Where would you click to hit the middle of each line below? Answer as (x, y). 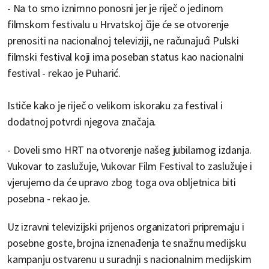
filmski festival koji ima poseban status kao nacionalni (126, 57)
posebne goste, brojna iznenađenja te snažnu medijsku (127, 243)
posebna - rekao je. (49, 199)
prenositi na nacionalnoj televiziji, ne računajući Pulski (123, 41)
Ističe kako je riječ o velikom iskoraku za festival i (115, 106)
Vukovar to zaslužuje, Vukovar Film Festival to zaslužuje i (130, 166)
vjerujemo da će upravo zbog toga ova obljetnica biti (122, 183)
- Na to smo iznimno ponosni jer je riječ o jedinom (116, 8)
